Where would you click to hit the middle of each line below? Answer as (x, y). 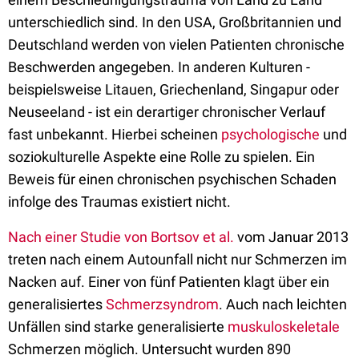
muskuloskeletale (284, 327)
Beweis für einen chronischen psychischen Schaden (172, 179)
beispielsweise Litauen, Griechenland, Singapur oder (173, 90)
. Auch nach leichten (283, 305)
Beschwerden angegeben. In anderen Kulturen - (159, 67)
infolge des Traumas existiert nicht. (119, 202)
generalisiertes (57, 305)
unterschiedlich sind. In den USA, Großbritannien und (175, 22)
